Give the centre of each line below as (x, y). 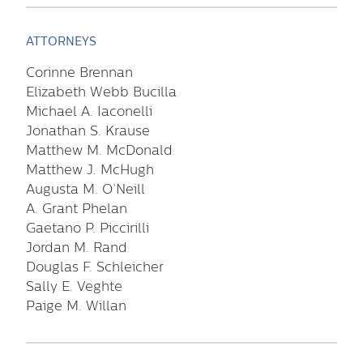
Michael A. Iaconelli (89, 112)
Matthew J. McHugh (90, 170)
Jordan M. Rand (77, 248)
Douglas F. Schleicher (95, 267)
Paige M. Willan (76, 306)
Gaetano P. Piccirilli (88, 228)
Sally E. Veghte (74, 287)
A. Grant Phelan (77, 209)
